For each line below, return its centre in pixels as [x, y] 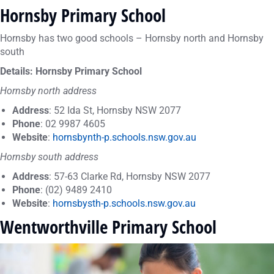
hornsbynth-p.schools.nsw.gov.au [124, 137]
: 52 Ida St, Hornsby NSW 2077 [115, 110]
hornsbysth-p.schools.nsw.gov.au [124, 203]
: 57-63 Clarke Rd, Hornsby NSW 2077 [130, 176]
